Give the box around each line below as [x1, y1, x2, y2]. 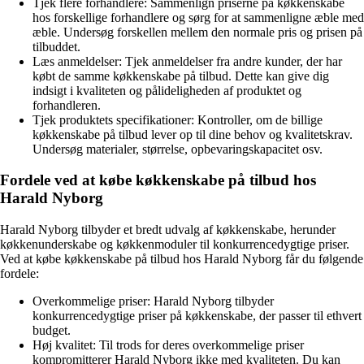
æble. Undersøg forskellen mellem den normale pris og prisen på [32, 24, 362, 39]
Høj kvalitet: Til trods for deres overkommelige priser [32, 338, 304, 353]
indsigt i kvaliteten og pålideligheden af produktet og [32, 83, 301, 97]
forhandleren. [32, 97, 101, 112]
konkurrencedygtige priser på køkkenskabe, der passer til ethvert [32, 309, 362, 323]
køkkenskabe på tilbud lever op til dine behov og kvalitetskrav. [32, 127, 353, 141]
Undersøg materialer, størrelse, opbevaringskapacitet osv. [32, 141, 323, 156]
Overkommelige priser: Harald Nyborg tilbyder [32, 294, 274, 309]
